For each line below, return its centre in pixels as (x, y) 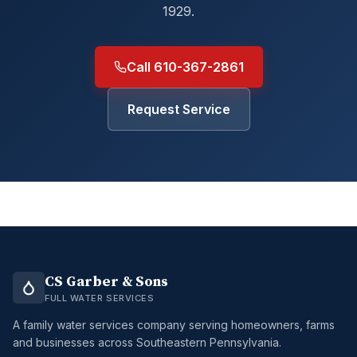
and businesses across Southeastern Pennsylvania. (147, 342)
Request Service (178, 109)
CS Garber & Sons (106, 282)
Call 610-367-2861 (185, 67)
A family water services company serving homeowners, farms (174, 325)
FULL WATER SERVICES (100, 298)
